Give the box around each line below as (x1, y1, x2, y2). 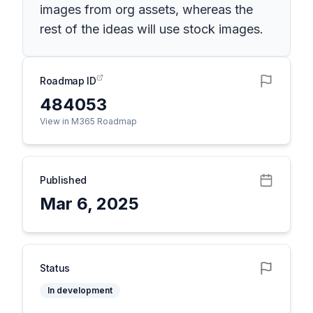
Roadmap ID (40, 75, 96, 87)
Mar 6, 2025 (40, 194, 139, 214)
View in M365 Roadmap (40, 116, 137, 126)
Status (40, 262, 70, 274)
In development (48, 285, 112, 296)
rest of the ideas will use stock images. (40, 22, 263, 36)
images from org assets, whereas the (40, 2, 253, 17)
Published (40, 174, 87, 186)
